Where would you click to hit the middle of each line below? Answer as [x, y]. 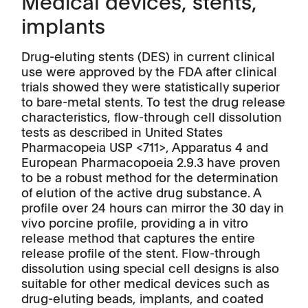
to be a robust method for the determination [150, 177]
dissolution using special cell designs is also [150, 268]
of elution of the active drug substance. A [141, 192]
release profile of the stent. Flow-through [141, 253]
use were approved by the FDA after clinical [149, 71]
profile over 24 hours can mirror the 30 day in [153, 207]
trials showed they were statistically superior [151, 86]
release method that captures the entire [138, 238]
